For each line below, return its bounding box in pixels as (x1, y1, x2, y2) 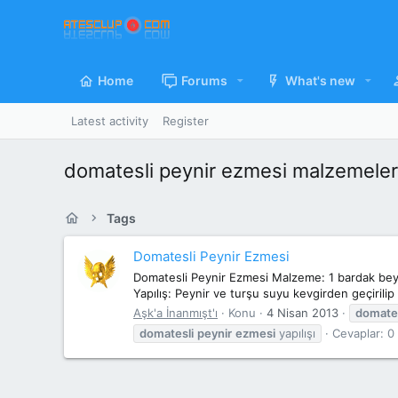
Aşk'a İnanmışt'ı (133, 305, 218, 320)
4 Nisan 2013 (267, 305, 338, 320)
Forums (181, 73, 227, 88)
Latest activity (71, 114, 148, 128)
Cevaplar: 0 (332, 325, 394, 340)
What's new (284, 73, 355, 88)
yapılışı (275, 325, 315, 340)
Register (163, 114, 209, 128)
